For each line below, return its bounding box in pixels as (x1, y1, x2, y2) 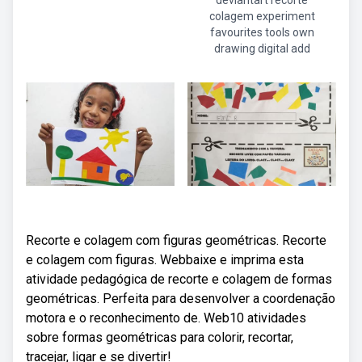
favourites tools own (209, 26, 314, 39)
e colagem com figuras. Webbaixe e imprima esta (26, 252, 304, 267)
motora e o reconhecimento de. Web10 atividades (26, 310, 306, 326)
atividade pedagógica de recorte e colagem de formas (26, 271, 332, 287)
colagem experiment (208, 10, 315, 23)
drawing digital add (213, 42, 310, 55)
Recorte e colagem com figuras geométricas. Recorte (26, 233, 326, 248)
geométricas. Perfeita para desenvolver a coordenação (26, 291, 335, 306)
